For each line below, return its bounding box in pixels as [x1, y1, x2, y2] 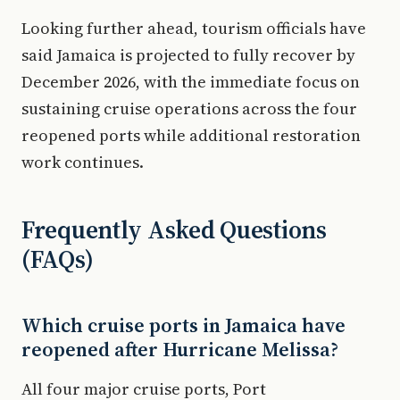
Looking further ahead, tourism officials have [21, 17, 366, 39]
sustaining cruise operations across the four [21, 97, 357, 120]
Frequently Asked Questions [21, 212, 327, 246]
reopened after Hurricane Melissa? [21, 336, 338, 362]
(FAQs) [21, 242, 94, 276]
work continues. [21, 151, 144, 173]
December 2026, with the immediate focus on [21, 71, 360, 93]
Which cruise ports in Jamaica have [21, 312, 346, 338]
